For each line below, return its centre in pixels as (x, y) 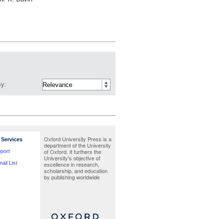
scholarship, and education (76, 171)
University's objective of (72, 158)
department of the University (77, 145)
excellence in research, (72, 164)
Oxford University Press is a (78, 139)
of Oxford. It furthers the (73, 152)
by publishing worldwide (72, 177)
